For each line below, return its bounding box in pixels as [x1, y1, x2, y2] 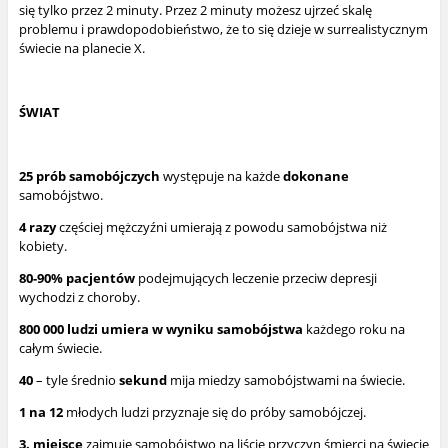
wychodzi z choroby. [18, 288, 140, 307]
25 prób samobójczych [18, 167, 160, 186]
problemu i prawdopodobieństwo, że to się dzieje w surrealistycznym [18, 20, 428, 39]
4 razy [18, 218, 56, 237]
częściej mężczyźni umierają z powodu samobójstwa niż [55, 218, 387, 237]
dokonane [282, 167, 349, 186]
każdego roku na [302, 320, 405, 339]
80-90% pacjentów [18, 269, 135, 288]
